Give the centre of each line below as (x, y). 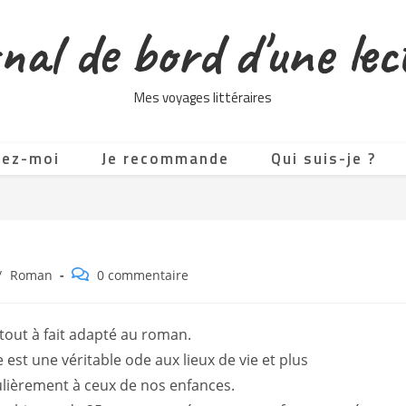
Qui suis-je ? (324, 159)
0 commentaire (143, 275)
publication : (109, 331)
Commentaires (115, 274)
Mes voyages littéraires (203, 97)
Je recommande (165, 159)
